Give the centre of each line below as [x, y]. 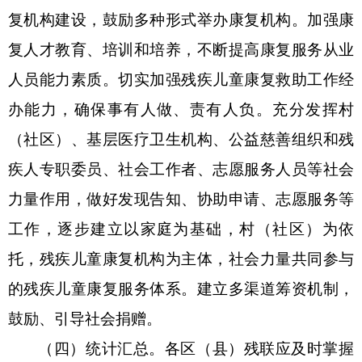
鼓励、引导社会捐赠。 [85, 318]
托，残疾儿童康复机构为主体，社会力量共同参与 [181, 259]
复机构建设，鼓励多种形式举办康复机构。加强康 [181, 19]
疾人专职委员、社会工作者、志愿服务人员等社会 [181, 169]
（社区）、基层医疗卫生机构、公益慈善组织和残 [181, 139]
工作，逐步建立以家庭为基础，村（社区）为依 [181, 229]
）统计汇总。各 [125, 348]
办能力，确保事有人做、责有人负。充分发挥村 [181, 109]
